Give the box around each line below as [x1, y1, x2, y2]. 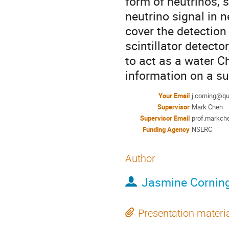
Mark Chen [192, 102, 223, 112]
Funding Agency [143, 125, 190, 134]
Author [125, 152, 155, 165]
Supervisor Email [140, 113, 190, 123]
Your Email [158, 91, 190, 101]
